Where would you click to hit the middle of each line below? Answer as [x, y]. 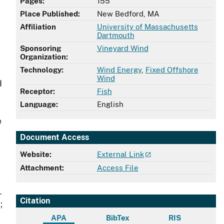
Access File [117, 168]
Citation [35, 200]
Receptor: [37, 91]
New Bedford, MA [128, 14]
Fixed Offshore [172, 70]
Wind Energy [119, 70]
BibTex [117, 217]
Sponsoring [40, 48]
